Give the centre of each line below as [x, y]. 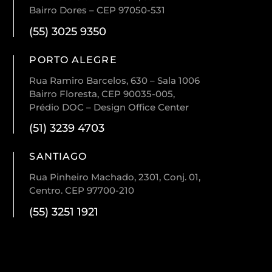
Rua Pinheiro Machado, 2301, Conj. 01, [115, 177]
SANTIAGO [58, 157]
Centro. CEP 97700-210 [82, 191]
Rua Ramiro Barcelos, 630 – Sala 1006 [115, 80]
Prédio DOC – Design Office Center [109, 107]
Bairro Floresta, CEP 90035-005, [102, 93]
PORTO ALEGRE [73, 59]
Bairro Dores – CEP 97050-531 [97, 10]
